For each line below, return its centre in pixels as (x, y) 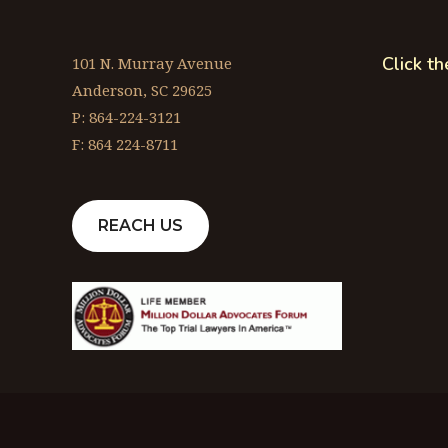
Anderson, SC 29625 (142, 90)
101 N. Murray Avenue (152, 63)
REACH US (140, 226)
